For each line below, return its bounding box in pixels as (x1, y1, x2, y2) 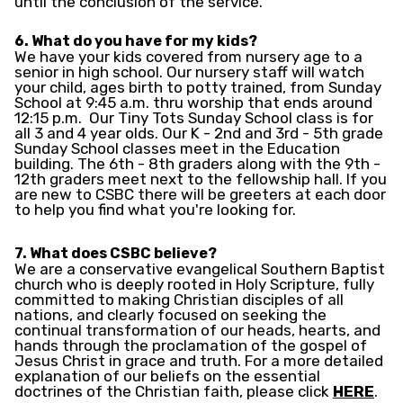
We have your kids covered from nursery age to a (14, 48, 363, 67)
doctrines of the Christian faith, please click (14, 382, 333, 401)
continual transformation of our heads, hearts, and (14, 321, 381, 340)
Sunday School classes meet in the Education (14, 139, 340, 158)
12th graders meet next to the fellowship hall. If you (14, 170, 387, 189)
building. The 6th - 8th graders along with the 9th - (14, 155, 381, 174)
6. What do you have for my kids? (14, 32, 257, 50)
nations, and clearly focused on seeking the (14, 306, 327, 325)
